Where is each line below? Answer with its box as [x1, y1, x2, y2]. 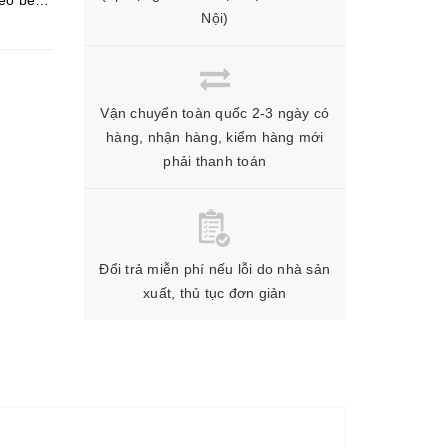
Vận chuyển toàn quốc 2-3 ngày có [100, 104, 330, 121]
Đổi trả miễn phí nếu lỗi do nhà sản [99, 260, 331, 277]
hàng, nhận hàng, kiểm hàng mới [106, 128, 324, 145]
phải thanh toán [163, 152, 267, 169]
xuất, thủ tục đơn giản [143, 284, 287, 301]
